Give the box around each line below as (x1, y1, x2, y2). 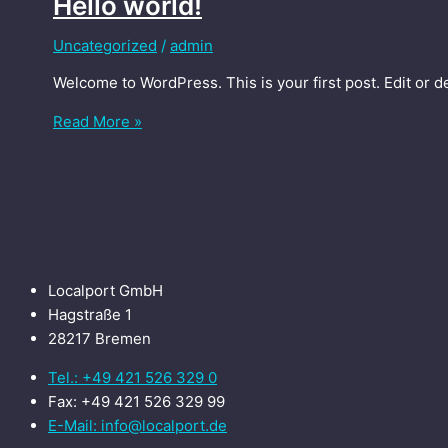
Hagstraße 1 (48, 304, 132, 324)
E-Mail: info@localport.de (48, 415, 227, 435)
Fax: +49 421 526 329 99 (48, 391, 225, 411)
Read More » (53, 111, 142, 131)
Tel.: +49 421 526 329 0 (48, 367, 217, 387)
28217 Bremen (48, 328, 151, 348)
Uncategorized (53, 35, 157, 55)
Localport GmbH (48, 280, 163, 300)
